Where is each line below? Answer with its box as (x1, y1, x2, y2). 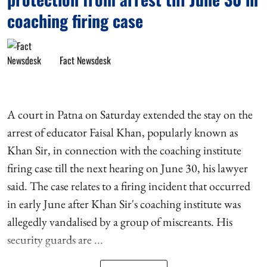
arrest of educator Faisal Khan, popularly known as (7, 125, 238, 140)
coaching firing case (7, 8, 143, 33)
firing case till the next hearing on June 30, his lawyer (7, 160, 248, 176)
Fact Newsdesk (60, 53, 111, 67)
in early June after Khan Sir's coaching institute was (7, 196, 241, 212)
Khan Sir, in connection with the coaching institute (7, 142, 241, 158)
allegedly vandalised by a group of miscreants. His (7, 214, 232, 229)
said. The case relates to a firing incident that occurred (7, 178, 250, 194)
